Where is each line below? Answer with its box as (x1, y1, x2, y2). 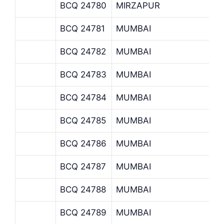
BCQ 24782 (60, 46, 106, 56)
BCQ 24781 (60, 23, 105, 33)
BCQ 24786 (60, 138, 106, 148)
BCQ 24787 (60, 161, 106, 171)
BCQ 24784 (60, 92, 106, 102)
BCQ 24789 (60, 207, 106, 217)
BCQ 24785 (60, 115, 106, 125)
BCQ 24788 (60, 184, 106, 194)
